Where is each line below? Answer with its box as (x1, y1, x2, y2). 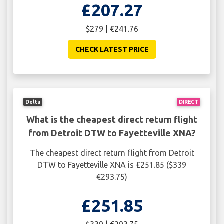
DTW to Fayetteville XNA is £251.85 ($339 (37, 160, 186, 169)
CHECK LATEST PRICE (75, 45, 149, 54)
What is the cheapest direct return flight (26, 114, 197, 124)
